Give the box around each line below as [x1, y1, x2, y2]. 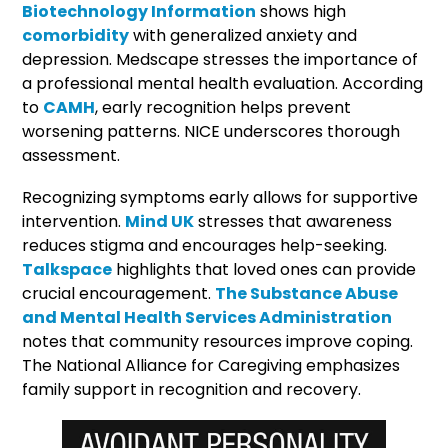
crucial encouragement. [22, 281, 216, 305]
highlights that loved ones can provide [112, 257, 417, 281]
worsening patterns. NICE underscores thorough [22, 119, 401, 143]
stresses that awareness [194, 209, 393, 233]
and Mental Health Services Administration [22, 305, 393, 329]
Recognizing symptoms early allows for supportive [22, 185, 419, 209]
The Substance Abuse [215, 281, 399, 305]
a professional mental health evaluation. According [22, 71, 424, 95]
